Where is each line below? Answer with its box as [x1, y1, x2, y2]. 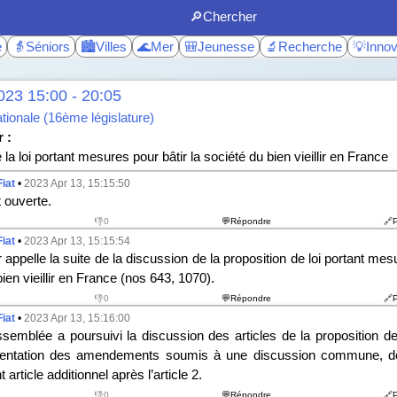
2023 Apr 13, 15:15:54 [23, 235, 130, 247]
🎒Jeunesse [184, 39, 254, 54]
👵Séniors [12, 39, 70, 54]
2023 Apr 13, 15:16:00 [23, 312, 130, 324]
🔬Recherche [265, 39, 342, 54]
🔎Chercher [189, 9, 257, 24]
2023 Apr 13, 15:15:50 [23, 177, 130, 190]
